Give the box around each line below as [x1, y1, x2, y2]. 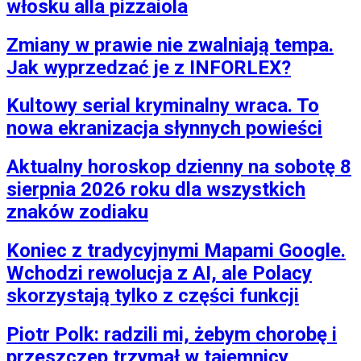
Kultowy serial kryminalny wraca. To [6, 94, 319, 118]
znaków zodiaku [6, 201, 148, 224]
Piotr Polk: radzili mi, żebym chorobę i [6, 323, 337, 346]
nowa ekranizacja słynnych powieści [6, 117, 322, 140]
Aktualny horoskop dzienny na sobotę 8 [6, 156, 351, 179]
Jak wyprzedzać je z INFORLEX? [6, 56, 291, 79]
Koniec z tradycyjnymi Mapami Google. [6, 239, 346, 263]
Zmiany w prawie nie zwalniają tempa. [6, 33, 334, 56]
